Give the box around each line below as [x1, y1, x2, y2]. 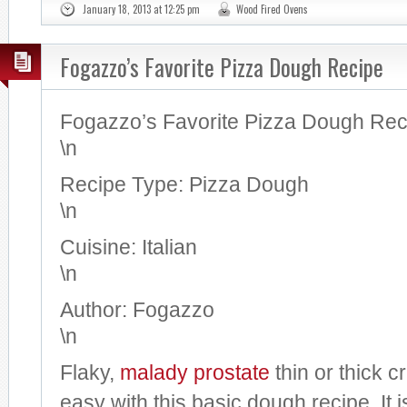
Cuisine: [60, 236, 142, 259]
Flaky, [60, 362, 120, 384]
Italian [142, 236, 197, 259]
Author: [60, 299, 133, 322]
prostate [194, 362, 270, 384]
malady [120, 362, 188, 384]
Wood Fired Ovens [236, 2, 308, 16]
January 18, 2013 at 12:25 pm [83, 2, 200, 16]
